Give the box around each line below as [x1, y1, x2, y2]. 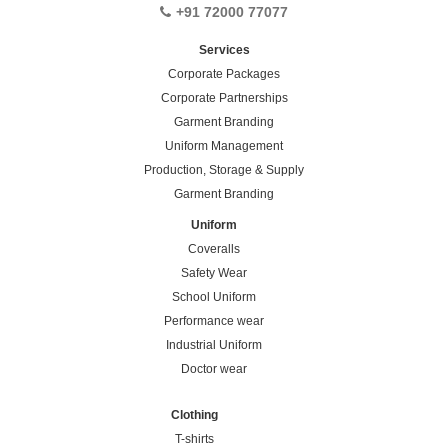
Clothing [171, 407, 219, 422]
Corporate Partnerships [160, 90, 288, 105]
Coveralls [188, 241, 241, 256]
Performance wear [164, 313, 265, 328]
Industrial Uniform [166, 337, 263, 352]
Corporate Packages [168, 66, 280, 81]
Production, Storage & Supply [144, 162, 304, 177]
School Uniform [172, 289, 257, 304]
